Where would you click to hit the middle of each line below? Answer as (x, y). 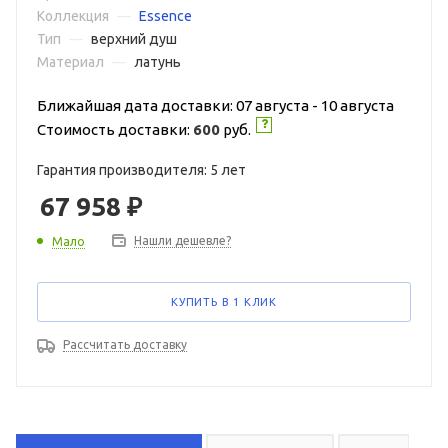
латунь (157, 62)
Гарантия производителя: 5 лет (141, 170)
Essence (165, 16)
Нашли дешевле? (182, 240)
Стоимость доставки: (115, 129)
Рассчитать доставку (125, 344)
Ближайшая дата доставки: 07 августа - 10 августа (215, 105)
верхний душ (134, 39)
